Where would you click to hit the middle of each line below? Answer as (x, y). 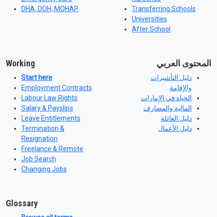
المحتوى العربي (184, 63)
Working (20, 63)
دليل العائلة (176, 118)
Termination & (43, 128)
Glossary (22, 203)
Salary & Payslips (47, 108)
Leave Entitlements (51, 118)
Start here (37, 77)
